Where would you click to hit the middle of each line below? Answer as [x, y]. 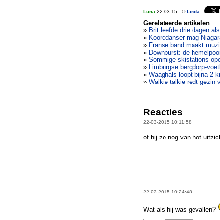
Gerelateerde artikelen [177, 23]
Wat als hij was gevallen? [180, 209]
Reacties [163, 112]
